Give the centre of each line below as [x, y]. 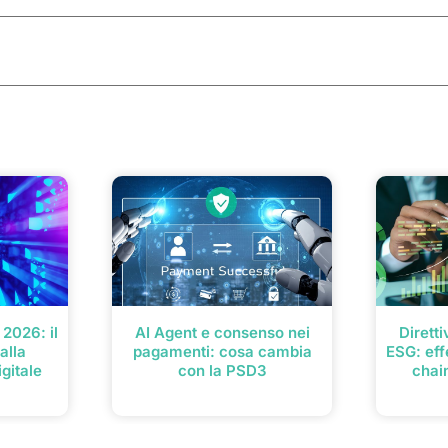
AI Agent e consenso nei [222, 332]
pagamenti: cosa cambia [222, 351]
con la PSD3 [222, 370]
